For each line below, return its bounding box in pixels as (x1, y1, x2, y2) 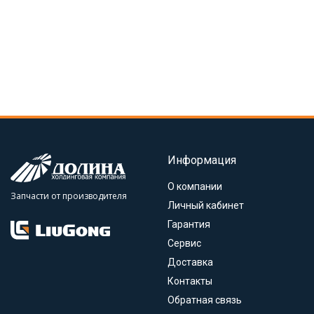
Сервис (168, 238, 201, 249)
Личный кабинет (168, 200, 244, 211)
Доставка (168, 257, 213, 268)
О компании (168, 181, 222, 192)
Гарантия (168, 219, 210, 230)
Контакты (168, 275, 212, 287)
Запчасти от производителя (11, 190, 127, 202)
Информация (168, 153, 236, 167)
